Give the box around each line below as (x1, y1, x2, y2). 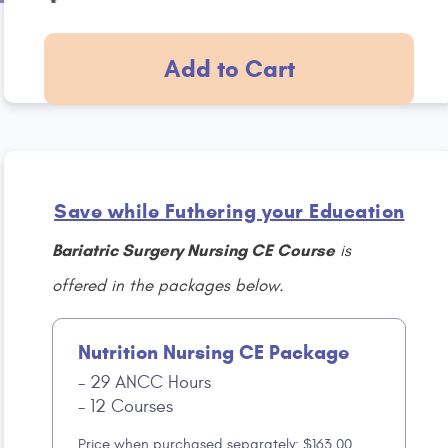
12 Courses (85, 396, 174, 417)
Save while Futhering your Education (54, 199, 405, 224)
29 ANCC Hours (85, 372, 212, 393)
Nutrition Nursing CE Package (78, 340, 350, 365)
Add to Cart (163, 54, 295, 84)
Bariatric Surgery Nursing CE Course (52, 240, 336, 261)
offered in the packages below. (52, 276, 285, 296)
